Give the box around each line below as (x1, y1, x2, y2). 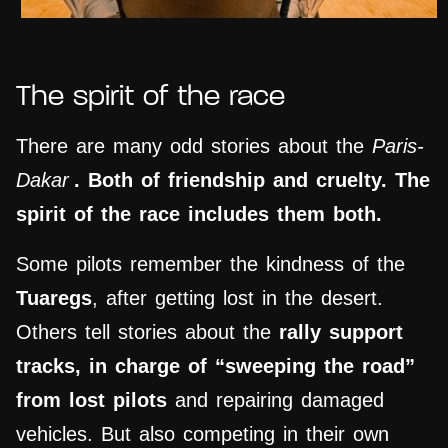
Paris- (372, 135, 424, 158)
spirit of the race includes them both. (16, 203, 382, 226)
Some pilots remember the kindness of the (16, 253, 405, 276)
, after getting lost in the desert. (92, 287, 383, 310)
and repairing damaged (167, 389, 384, 412)
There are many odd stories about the (16, 135, 372, 158)
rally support (279, 321, 403, 344)
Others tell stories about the (16, 321, 279, 344)
